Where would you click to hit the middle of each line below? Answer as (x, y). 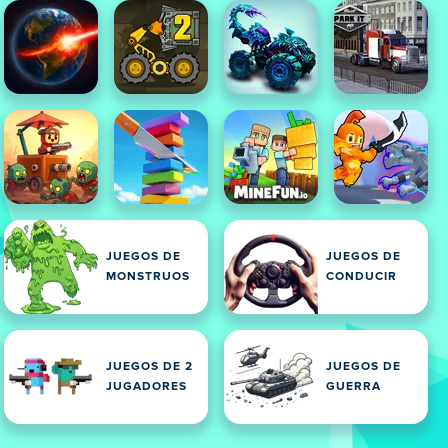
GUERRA (353, 387)
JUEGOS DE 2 (149, 367)
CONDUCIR (361, 277)
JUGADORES (146, 387)
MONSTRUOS (148, 277)
